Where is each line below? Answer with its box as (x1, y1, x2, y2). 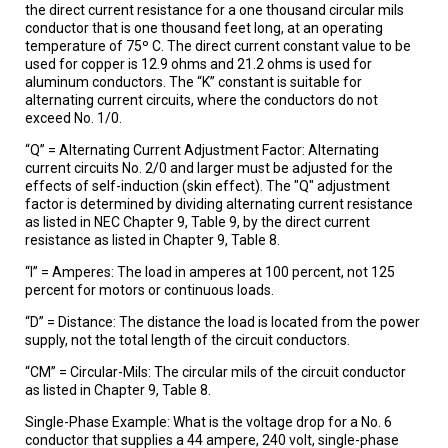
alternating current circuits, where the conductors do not (25, 91, 378, 108)
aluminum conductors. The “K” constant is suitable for (25, 73, 362, 90)
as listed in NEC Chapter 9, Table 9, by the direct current (25, 213, 370, 230)
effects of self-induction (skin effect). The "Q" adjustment (25, 177, 390, 194)
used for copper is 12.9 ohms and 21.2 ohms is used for (25, 55, 372, 72)
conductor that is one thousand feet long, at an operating (25, 19, 383, 36)
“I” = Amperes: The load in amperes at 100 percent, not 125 (25, 263, 395, 280)
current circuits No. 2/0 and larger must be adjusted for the (25, 159, 393, 176)
